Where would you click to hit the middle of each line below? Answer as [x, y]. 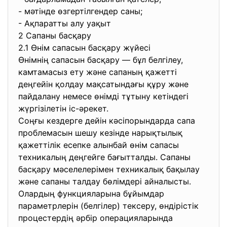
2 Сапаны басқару [56, 35]
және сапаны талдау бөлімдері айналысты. [105, 181]
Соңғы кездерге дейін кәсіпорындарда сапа [107, 121]
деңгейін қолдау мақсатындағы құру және [103, 84]
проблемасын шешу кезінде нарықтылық [100, 133]
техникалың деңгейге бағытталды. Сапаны [104, 157]
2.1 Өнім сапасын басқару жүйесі [86, 48]
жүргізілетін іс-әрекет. [65, 108]
